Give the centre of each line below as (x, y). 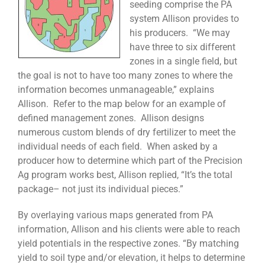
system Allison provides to (184, 19)
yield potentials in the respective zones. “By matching (128, 244)
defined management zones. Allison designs (111, 118)
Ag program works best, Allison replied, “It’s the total (125, 175)
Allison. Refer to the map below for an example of (122, 104)
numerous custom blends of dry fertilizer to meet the (127, 132)
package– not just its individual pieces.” (101, 189)
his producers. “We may (180, 33)
